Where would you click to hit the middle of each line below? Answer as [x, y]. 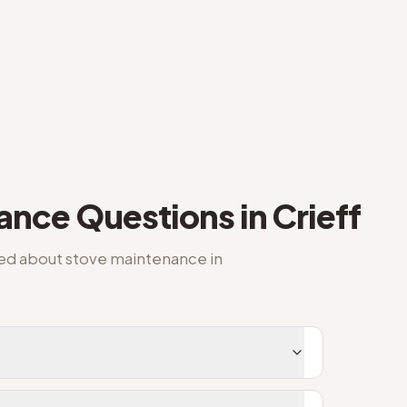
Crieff [316, 216]
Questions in [171, 216]
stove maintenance [136, 258]
